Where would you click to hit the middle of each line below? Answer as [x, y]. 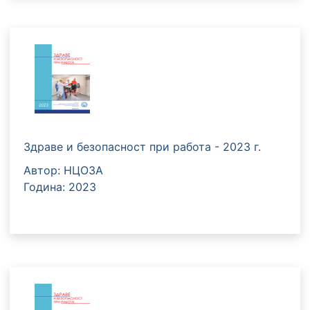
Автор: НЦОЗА [63, 170]
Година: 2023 [60, 186]
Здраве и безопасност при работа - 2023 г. [142, 146]
